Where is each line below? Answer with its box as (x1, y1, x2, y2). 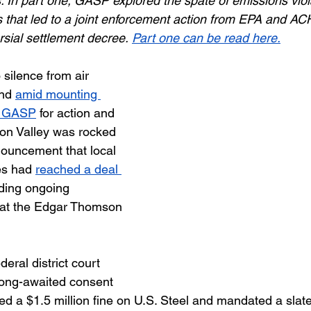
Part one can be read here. (132, 31, 280, 45)
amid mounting (15, 87, 101, 101)
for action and (36, 106, 118, 120)
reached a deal (35, 162, 121, 176)
